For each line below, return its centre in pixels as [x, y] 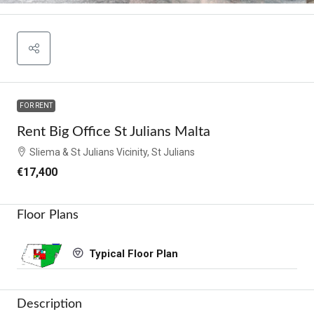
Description [49, 305]
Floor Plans [48, 215]
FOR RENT [36, 105]
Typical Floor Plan [132, 254]
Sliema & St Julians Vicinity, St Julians [112, 152]
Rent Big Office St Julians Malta [114, 131]
